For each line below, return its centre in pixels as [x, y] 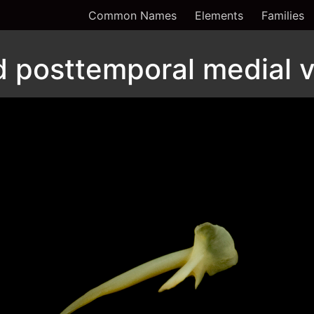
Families [283, 15]
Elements [219, 15]
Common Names [132, 15]
